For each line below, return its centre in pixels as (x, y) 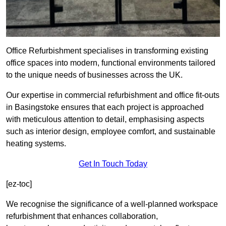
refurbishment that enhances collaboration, (82, 216)
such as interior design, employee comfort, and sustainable (111, 132)
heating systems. (36, 144)
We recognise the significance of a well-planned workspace (112, 204)
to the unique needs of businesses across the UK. (94, 75)
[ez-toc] (19, 184)
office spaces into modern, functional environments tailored (111, 63)
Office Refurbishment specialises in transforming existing (107, 51)
